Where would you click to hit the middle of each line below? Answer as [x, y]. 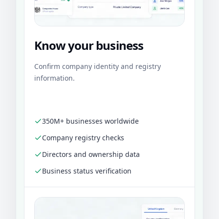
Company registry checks [83, 138]
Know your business [89, 45]
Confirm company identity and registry [98, 66]
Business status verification [87, 171]
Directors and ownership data [91, 154]
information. [55, 78]
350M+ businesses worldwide [90, 121]
